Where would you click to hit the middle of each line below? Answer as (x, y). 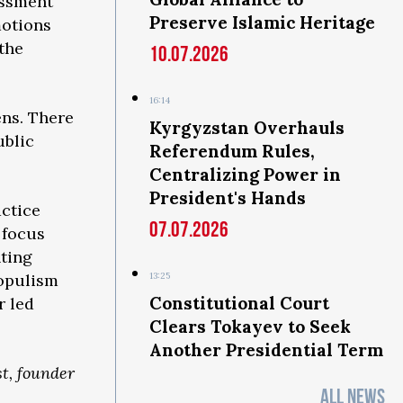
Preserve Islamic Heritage (262, 22)
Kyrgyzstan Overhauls (247, 128)
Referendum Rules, (232, 151)
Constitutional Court (239, 303)
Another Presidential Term (266, 350)
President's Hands (228, 198)
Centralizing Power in (245, 175)
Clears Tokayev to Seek (250, 327)
